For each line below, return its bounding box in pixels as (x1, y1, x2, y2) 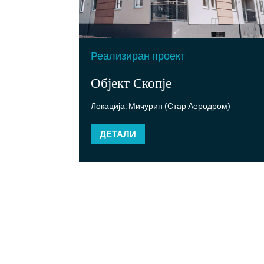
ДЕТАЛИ (100, 128, 137, 140)
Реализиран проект (91, 49, 186, 62)
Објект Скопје (91, 73, 172, 91)
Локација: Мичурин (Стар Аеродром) (91, 101, 231, 111)
